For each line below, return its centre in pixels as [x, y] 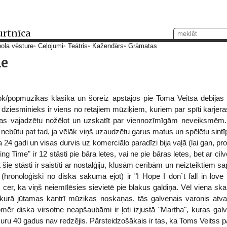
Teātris [78, 46]
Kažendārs [108, 46]
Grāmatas [143, 46]
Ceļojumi [51, 46]
